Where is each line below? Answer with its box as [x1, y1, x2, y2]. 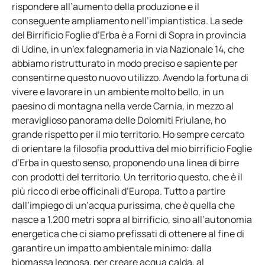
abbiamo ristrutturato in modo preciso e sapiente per [12, 56, 238, 70]
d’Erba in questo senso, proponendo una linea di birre [12, 156, 239, 169]
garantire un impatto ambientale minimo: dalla [12, 241, 212, 254]
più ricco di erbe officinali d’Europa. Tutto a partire [12, 184, 225, 198]
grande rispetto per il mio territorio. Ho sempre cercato [12, 127, 244, 141]
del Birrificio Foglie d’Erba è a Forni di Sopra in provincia [12, 28, 246, 41]
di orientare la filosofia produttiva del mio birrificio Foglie [12, 141, 252, 155]
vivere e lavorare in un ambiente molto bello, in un [12, 85, 224, 98]
